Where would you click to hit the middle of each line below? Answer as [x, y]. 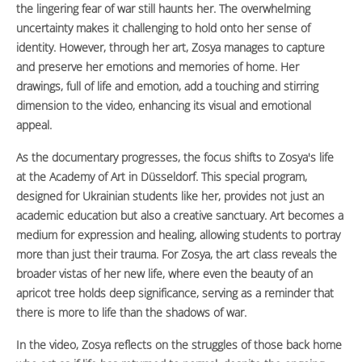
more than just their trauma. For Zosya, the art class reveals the [177, 255]
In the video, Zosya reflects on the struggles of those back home [179, 345]
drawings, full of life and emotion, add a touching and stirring [167, 86]
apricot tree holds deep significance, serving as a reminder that [175, 293]
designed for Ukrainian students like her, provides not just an [170, 196]
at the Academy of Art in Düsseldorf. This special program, [162, 177]
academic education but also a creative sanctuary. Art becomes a [180, 216]
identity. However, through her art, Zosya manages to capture [170, 48]
